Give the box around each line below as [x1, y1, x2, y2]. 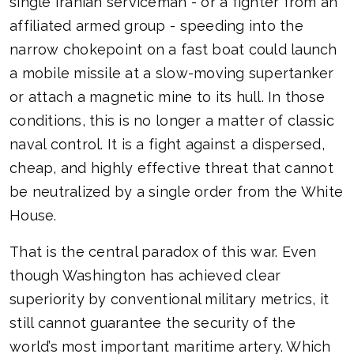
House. [9, 207, 57, 224]
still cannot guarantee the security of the [9, 314, 296, 332]
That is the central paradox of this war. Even [9, 243, 317, 261]
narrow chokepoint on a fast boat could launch [9, 41, 337, 58]
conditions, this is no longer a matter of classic [9, 112, 334, 130]
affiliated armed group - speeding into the [9, 17, 303, 35]
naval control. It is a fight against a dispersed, [9, 136, 325, 153]
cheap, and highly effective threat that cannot [9, 160, 333, 177]
